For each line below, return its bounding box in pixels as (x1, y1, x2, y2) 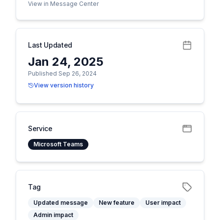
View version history (34, 82, 94, 89)
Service (28, 124, 53, 133)
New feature (99, 199, 135, 206)
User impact (145, 199, 181, 206)
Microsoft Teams (33, 140, 83, 148)
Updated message (33, 199, 88, 206)
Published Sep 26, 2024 (28, 70, 97, 77)
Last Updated (28, 41, 72, 49)
